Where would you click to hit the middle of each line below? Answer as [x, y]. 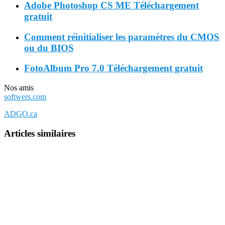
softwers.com [25, 97]
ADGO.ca [21, 114]
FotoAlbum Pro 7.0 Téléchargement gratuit [114, 68]
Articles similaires [40, 133]
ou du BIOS [49, 48]
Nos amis [19, 88]
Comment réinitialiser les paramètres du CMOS [122, 37]
